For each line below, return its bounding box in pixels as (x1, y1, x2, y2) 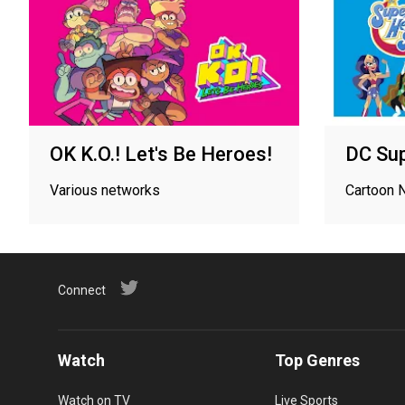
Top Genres (275, 350, 360, 370)
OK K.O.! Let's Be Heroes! (50, 142, 272, 165)
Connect (58, 282, 106, 297)
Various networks (50, 181, 160, 199)
